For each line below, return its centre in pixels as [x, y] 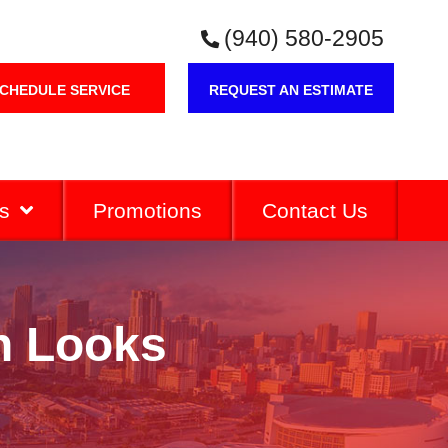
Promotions [147, 210]
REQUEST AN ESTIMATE [290, 90]
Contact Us [314, 210]
